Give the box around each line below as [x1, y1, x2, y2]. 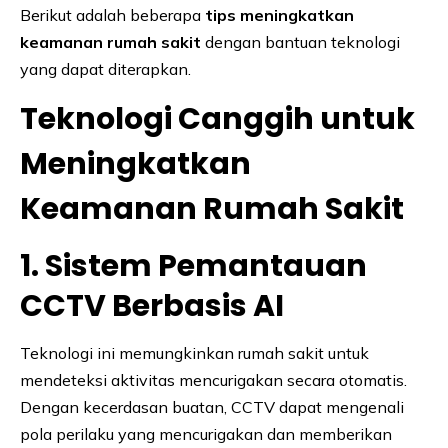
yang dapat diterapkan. [20, 59, 191, 80]
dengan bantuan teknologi [201, 32, 400, 53]
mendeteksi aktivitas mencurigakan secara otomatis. [20, 370, 407, 391]
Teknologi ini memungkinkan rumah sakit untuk [20, 343, 369, 364]
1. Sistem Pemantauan [20, 245, 367, 288]
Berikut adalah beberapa [20, 5, 205, 26]
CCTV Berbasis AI [20, 285, 284, 328]
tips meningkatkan [205, 5, 354, 26]
